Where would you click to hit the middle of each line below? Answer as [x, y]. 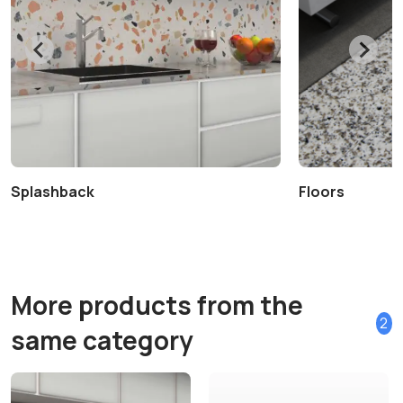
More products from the [157, 305]
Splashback [53, 192]
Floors [322, 192]
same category [102, 340]
